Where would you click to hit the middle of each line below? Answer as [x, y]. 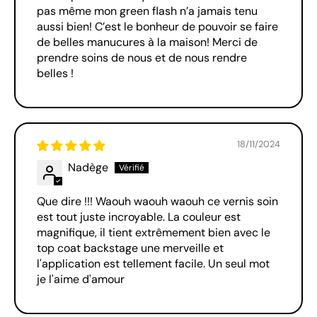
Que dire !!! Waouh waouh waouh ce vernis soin [157, 202]
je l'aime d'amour [81, 279]
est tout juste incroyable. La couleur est [139, 217]
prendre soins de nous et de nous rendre [142, 58]
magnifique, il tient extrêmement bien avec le [154, 233]
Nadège [88, 168]
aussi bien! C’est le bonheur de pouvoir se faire [157, 27]
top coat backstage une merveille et [130, 248]
